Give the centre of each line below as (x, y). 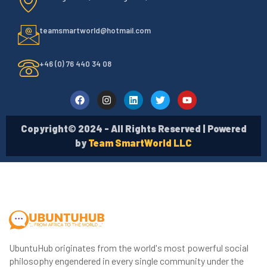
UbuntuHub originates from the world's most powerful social (129, 248)
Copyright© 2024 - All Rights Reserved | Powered (133, 129)
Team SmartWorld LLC (140, 143)
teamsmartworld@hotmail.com (95, 31)
